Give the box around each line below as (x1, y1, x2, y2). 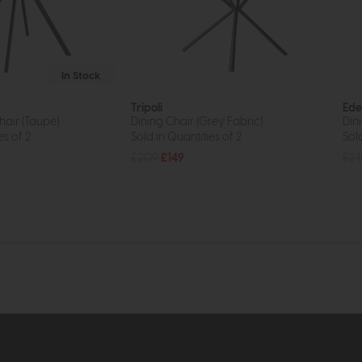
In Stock (61, 70, 102, 82)
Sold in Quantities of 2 (131, 130, 242, 143)
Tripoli (131, 102, 162, 115)
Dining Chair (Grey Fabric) (131, 116, 263, 128)
